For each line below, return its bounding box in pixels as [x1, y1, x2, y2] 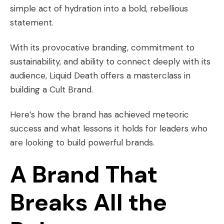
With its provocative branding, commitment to [10, 42, 194, 53]
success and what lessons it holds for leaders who [10, 123, 207, 134]
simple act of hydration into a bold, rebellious [10, 3, 188, 14]
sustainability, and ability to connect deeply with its [10, 56, 210, 67]
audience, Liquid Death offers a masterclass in [10, 70, 190, 81]
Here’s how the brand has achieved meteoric [10, 109, 189, 120]
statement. [10, 17, 56, 28]
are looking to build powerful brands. [10, 137, 154, 148]
